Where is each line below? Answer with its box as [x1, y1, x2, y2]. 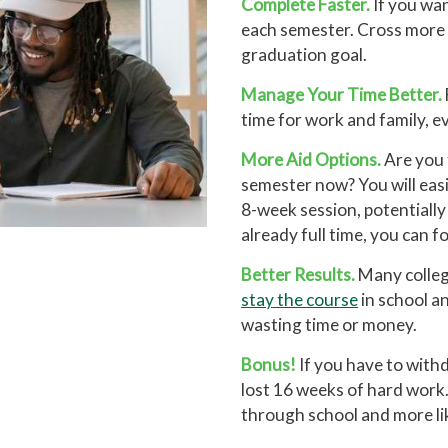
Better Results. [241, 264, 356, 286]
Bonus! [241, 354, 297, 376]
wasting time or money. [241, 314, 418, 336]
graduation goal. [241, 44, 368, 66]
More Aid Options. [241, 149, 382, 171]
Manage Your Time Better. [241, 84, 443, 106]
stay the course [241, 289, 359, 311]
